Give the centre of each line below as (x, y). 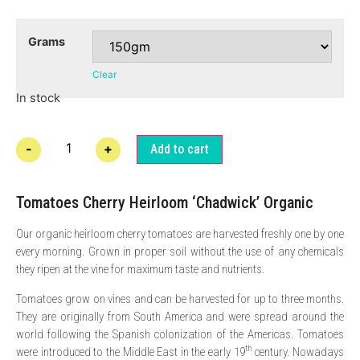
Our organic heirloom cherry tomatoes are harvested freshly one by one (180, 234)
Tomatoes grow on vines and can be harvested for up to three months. (180, 299)
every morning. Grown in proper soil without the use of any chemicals (180, 252)
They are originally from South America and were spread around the (180, 316)
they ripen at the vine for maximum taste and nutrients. (140, 270)
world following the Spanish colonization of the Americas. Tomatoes (180, 334)
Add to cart (180, 149)
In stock (38, 98)
